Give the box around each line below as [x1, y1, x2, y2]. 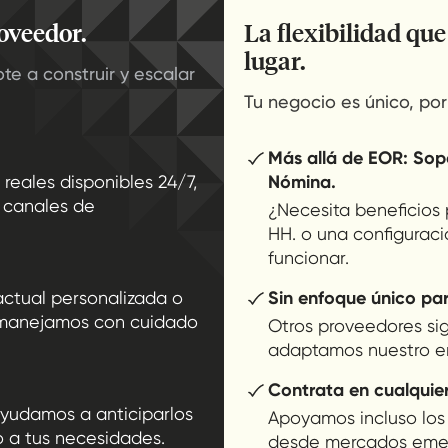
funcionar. [268, 247, 349, 269]
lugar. [244, 44, 306, 77]
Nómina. [268, 171, 336, 194]
